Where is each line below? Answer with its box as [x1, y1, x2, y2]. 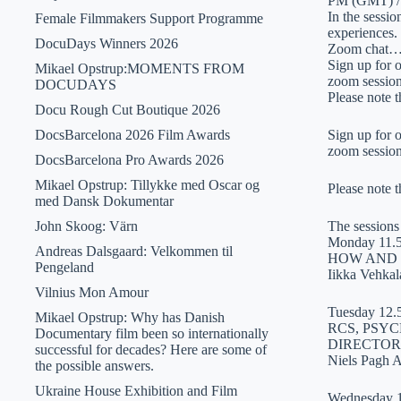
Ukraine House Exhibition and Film [34, 383, 237, 398]
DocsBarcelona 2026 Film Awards [34, 127, 230, 142]
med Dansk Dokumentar [34, 193, 174, 209]
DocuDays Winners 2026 [34, 36, 178, 51]
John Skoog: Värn [34, 218, 138, 234]
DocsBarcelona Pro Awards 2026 [34, 152, 224, 167]
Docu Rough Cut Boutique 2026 [34, 102, 220, 117]
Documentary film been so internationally [34, 326, 269, 341]
